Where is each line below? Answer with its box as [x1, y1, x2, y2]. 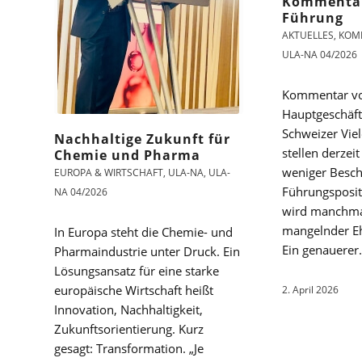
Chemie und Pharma [54, 146, 200, 164]
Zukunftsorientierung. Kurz [54, 321, 204, 337]
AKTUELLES [281, 28, 334, 43]
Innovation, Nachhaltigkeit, [54, 301, 203, 318]
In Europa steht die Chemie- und [54, 224, 233, 240]
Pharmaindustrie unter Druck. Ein [54, 243, 240, 259]
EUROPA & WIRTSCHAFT [54, 166, 163, 179]
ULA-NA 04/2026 [281, 48, 357, 62]
